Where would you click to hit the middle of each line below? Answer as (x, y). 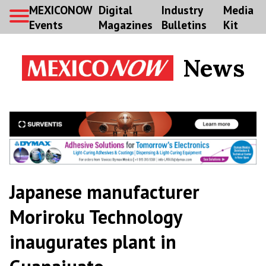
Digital (115, 9)
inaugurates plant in (93, 242)
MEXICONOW (61, 9)
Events (46, 24)
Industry (182, 9)
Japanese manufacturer (104, 192)
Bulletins (184, 24)
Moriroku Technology (96, 217)
